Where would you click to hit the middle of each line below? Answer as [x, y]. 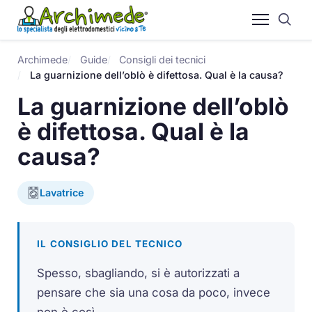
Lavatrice [62, 193]
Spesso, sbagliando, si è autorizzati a [139, 273]
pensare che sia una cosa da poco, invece [154, 292]
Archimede [43, 59]
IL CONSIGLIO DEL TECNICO [110, 243]
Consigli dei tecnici [162, 59]
